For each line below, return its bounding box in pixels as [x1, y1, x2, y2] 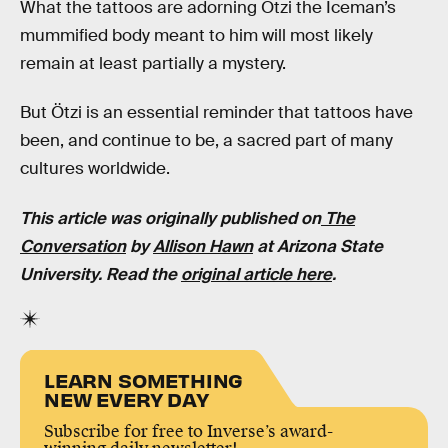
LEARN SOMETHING [44, 367, 244, 393]
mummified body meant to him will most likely [20, 24, 373, 46]
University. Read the [20, 263, 181, 285]
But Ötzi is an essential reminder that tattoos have [20, 102, 413, 124]
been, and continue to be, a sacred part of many [20, 130, 393, 152]
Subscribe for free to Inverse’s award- [44, 421, 333, 443]
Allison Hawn [153, 235, 253, 257]
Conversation [20, 235, 126, 257]
